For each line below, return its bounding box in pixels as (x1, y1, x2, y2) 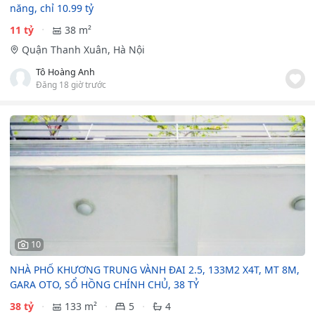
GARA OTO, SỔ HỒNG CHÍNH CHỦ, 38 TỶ (10, 278, 199, 292)
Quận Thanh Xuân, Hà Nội (21, 42, 145, 56)
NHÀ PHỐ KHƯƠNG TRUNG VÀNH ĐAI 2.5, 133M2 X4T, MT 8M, (10, 263, 300, 277)
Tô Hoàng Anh (36, 65, 95, 78)
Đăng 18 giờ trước (36, 78, 106, 90)
